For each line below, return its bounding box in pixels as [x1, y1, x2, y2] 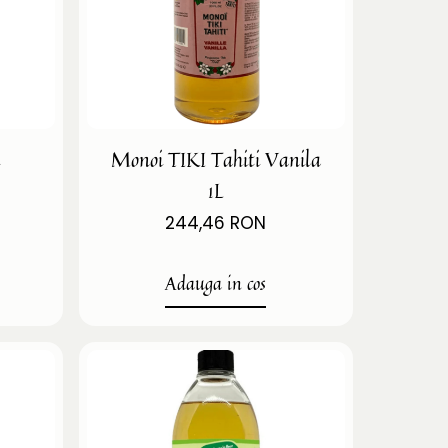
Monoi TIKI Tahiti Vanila [110, 143, 321, 175]
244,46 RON [165, 210, 267, 235]
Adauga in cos [165, 268, 267, 297]
